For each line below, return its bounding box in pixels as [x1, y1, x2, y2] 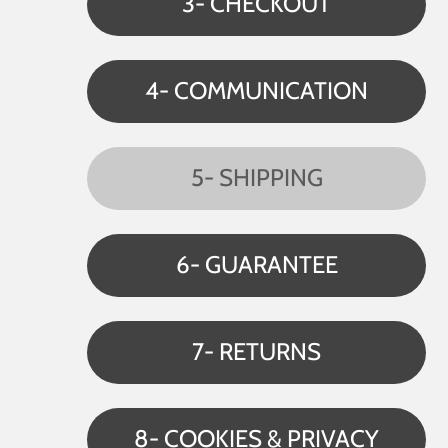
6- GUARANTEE [175, 250, 338, 280]
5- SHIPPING [190, 163, 323, 193]
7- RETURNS [192, 337, 322, 367]
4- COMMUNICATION [145, 76, 369, 106]
